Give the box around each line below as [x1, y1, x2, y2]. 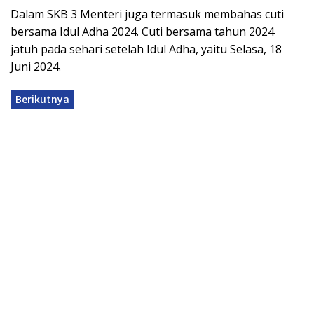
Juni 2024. [11, 59, 61, 75]
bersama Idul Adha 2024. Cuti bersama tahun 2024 [11, 24, 274, 40]
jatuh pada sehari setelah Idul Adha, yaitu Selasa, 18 [11, 41, 282, 57]
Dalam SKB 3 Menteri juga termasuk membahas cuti [11, 6, 284, 22]
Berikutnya [15, 93, 69, 107]
